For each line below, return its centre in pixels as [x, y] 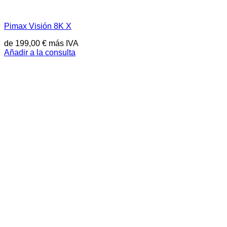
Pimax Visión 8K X [38, 26]
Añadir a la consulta [40, 52]
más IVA [63, 43]
